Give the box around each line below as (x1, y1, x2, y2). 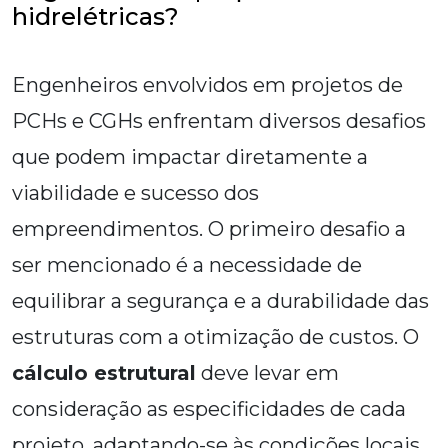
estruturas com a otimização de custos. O (12, 325, 419, 350)
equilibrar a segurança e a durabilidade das (12, 289, 429, 314)
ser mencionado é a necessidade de (12, 253, 362, 278)
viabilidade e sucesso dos (12, 181, 259, 206)
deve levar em (196, 361, 339, 386)
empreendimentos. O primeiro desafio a (12, 217, 406, 242)
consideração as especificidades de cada (12, 397, 406, 422)
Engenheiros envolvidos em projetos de (12, 73, 403, 98)
